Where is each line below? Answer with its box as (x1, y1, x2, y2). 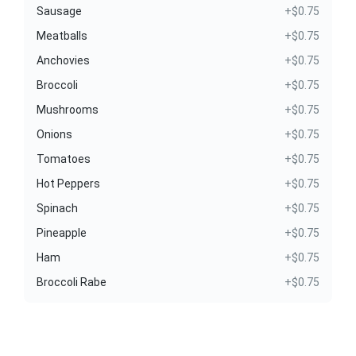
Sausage (37, 5, 82, 17)
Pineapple (37, 226, 87, 239)
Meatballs (37, 29, 87, 42)
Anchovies (37, 54, 90, 67)
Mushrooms (37, 103, 99, 116)
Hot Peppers (37, 177, 100, 190)
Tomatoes (37, 153, 91, 165)
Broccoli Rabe (37, 276, 106, 288)
